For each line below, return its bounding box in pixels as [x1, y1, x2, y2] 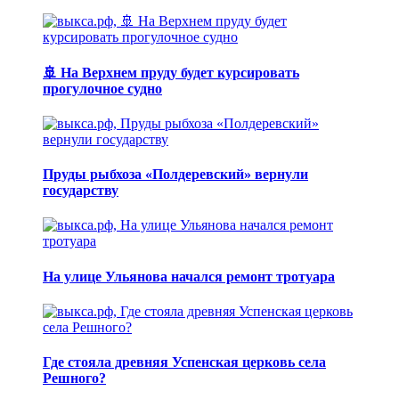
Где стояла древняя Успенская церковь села [43, 354, 326, 370]
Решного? [43, 370, 106, 387]
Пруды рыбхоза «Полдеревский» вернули [43, 167, 308, 183]
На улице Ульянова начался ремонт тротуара [43, 268, 335, 284]
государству [43, 183, 118, 199]
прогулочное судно [43, 80, 162, 96]
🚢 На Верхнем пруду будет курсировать [43, 64, 299, 80]
